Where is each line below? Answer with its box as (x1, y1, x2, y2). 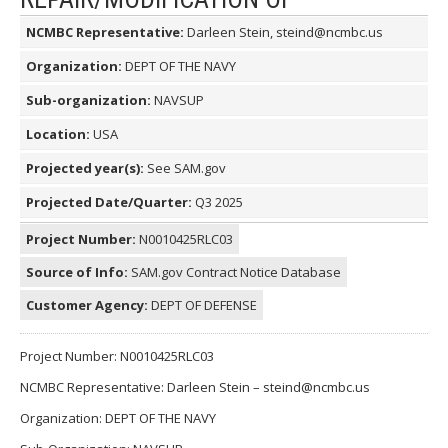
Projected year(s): (26, 158, 147, 177)
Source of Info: (26, 262, 131, 281)
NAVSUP (154, 90, 204, 109)
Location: (26, 124, 93, 143)
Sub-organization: (26, 90, 154, 109)
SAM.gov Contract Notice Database (131, 262, 341, 281)
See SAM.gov (147, 158, 226, 177)
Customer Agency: (26, 295, 151, 314)
